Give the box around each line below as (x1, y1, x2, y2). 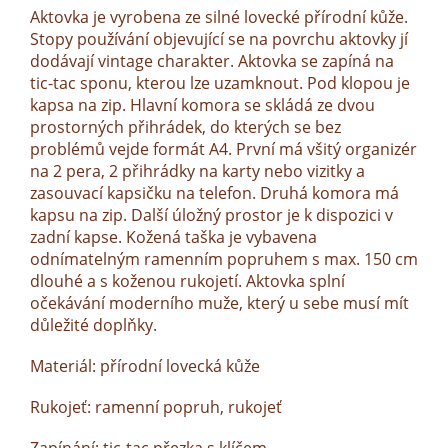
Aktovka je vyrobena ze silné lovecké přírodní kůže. (30, 6, 408, 29)
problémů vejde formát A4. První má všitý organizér (30, 138, 417, 161)
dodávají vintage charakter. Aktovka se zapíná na (30, 50, 394, 73)
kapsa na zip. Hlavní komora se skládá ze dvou (30, 94, 375, 117)
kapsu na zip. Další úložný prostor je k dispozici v (30, 204, 393, 227)
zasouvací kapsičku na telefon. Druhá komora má (30, 182, 399, 205)
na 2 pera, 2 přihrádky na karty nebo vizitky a (30, 160, 365, 183)
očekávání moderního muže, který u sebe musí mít (30, 292, 409, 315)
